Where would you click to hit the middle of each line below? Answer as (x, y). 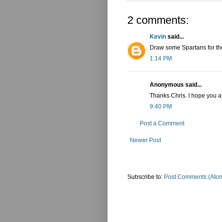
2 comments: (158, 20)
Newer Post (145, 140)
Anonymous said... (176, 84)
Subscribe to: (146, 177)
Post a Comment (162, 123)
